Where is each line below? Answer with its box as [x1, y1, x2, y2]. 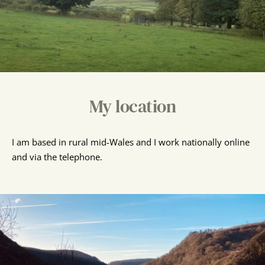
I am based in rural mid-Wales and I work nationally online [12, 136, 250, 148]
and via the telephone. [12, 151, 102, 163]
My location [89, 94, 176, 119]
